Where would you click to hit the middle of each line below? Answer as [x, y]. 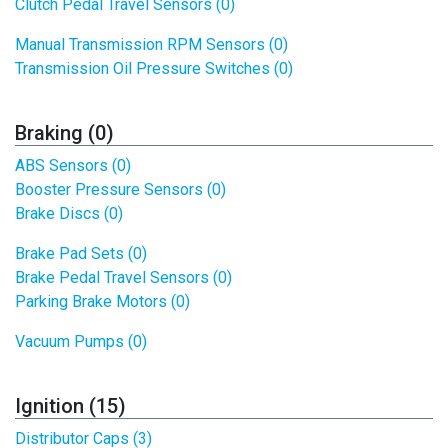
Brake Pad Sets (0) [81, 253]
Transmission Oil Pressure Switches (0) [154, 68]
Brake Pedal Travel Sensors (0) [123, 277]
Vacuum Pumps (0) [81, 341]
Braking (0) [64, 133]
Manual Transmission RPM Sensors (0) [151, 44]
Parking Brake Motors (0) [102, 301]
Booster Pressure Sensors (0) [120, 189]
